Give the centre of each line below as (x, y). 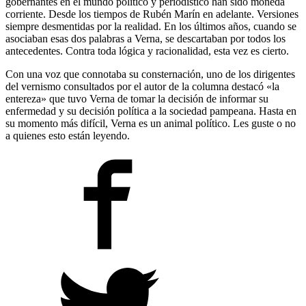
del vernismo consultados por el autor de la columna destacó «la (142, 87)
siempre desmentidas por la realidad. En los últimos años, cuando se (151, 27)
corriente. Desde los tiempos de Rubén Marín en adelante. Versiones (152, 14)
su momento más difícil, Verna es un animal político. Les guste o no (151, 124)
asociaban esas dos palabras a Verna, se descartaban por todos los (145, 39)
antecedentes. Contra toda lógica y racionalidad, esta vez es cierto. (147, 51)
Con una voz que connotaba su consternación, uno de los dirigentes (150, 74)
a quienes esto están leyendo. (68, 136)
